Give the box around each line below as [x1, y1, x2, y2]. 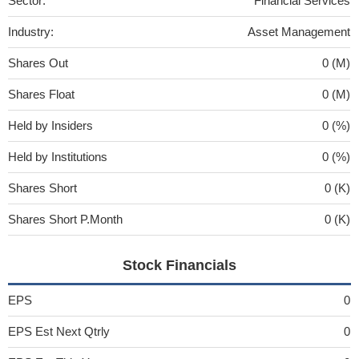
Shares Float [8, 87, 75, 101]
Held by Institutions [8, 149, 107, 163]
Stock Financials [122, 256, 236, 273]
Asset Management [248, 24, 350, 38]
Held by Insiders [8, 118, 93, 132]
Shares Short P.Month [8, 212, 123, 226]
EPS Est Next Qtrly [8, 324, 110, 338]
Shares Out [8, 55, 68, 70]
